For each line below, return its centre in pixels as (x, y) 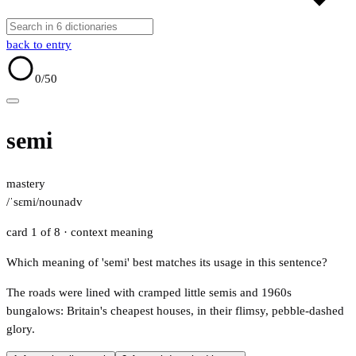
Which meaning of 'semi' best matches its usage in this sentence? (167, 263)
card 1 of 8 (35, 232)
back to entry (39, 44)
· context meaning (108, 232)
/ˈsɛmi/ (23, 202)
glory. (21, 329)
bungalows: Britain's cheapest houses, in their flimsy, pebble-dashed (175, 311)
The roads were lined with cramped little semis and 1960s (149, 293)
